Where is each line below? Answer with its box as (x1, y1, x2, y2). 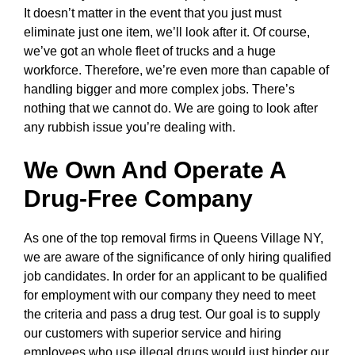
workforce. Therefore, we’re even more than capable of (24, 63, 329, 77)
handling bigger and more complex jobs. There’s (24, 82, 295, 96)
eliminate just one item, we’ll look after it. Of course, (24, 25, 310, 39)
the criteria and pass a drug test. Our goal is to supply (24, 307, 320, 321)
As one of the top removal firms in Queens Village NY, (24, 231, 323, 245)
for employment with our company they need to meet (24, 288, 315, 302)
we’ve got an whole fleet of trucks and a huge (24, 44, 276, 58)
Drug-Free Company (24, 185, 253, 212)
